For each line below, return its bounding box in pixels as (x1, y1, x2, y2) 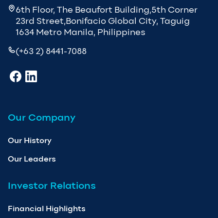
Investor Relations (8, 179, 96, 191)
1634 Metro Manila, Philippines (16, 26, 145, 37)
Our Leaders (8, 154, 56, 163)
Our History (8, 135, 52, 145)
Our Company (8, 111, 75, 123)
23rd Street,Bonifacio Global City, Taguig (16, 15, 190, 26)
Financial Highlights (8, 203, 86, 213)
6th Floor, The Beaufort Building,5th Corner (16, 4, 198, 15)
